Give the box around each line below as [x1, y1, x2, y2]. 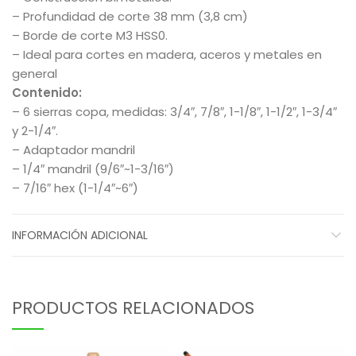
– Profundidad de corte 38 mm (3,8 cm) [12, 8, 248, 25]
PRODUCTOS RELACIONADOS [12, 296, 254, 321]
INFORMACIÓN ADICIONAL [12, 227, 148, 244]
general [12, 65, 57, 83]
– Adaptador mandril [12, 141, 135, 159]
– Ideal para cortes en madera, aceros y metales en [12, 46, 322, 64]
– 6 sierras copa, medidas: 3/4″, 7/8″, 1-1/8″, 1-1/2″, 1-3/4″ [12, 103, 337, 121]
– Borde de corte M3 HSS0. [12, 27, 168, 44]
